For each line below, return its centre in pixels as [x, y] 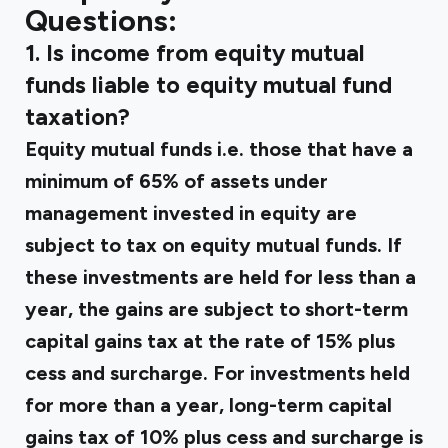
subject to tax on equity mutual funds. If [213, 245]
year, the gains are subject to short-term [216, 309]
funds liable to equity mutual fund [208, 85]
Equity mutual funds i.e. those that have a [219, 149]
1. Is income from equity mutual [194, 53]
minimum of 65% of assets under [176, 181]
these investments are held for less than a [220, 277]
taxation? [77, 117]
